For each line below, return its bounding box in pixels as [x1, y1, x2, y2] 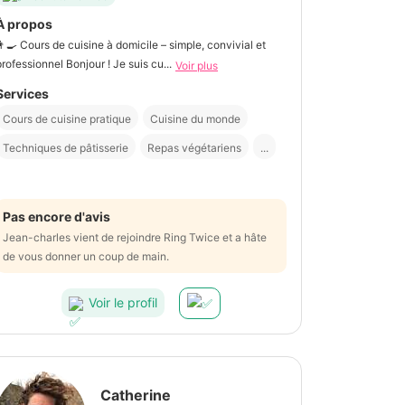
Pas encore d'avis [3, 208, 110, 224]
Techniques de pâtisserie [3, 140, 128, 155]
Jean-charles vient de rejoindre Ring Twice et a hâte [3, 230, 267, 244]
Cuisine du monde [150, 111, 240, 126]
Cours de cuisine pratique [3, 111, 131, 126]
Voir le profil [89, 295, 157, 311]
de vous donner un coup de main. [3, 249, 169, 263]
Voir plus [175, 58, 218, 72]
